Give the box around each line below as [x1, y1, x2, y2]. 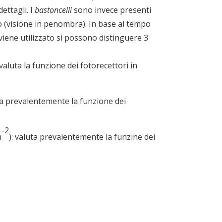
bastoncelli [35, 4, 72, 16]
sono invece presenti [72, 4, 152, 16]
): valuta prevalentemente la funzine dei [9, 131, 156, 143]
